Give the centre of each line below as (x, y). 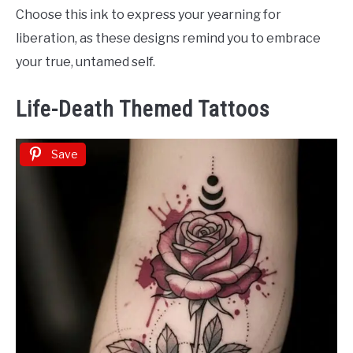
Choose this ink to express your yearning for (149, 15)
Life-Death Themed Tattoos (143, 109)
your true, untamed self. (85, 62)
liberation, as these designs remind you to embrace (168, 39)
